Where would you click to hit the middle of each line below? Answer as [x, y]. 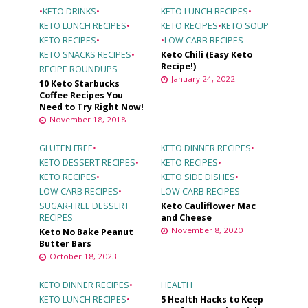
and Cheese [186, 218]
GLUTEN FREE [66, 148]
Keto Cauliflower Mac [208, 206]
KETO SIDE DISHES [198, 177]
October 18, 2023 [83, 256]
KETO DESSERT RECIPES [87, 163]
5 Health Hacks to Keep [212, 300]
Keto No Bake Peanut [86, 232]
